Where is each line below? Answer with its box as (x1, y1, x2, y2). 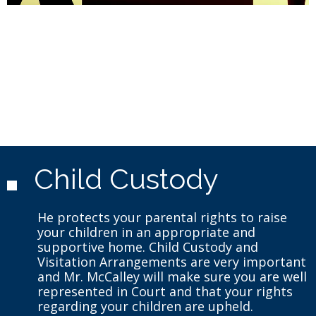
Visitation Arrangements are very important (37, 253, 306, 270)
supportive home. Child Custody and (37, 238, 258, 255)
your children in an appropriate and (37, 223, 255, 241)
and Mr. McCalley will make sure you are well (37, 267, 307, 285)
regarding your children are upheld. (37, 297, 253, 315)
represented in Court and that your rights (37, 282, 293, 300)
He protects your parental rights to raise (37, 208, 287, 226)
